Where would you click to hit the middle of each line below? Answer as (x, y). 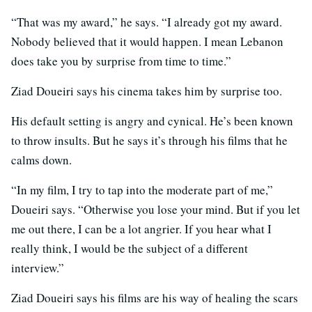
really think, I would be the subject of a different (130, 248)
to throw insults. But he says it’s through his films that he (149, 140)
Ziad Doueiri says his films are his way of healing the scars (155, 297)
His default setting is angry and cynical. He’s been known (152, 120)
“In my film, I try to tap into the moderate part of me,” (142, 189)
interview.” (38, 267)
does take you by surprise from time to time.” (121, 61)
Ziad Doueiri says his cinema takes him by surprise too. (147, 91)
